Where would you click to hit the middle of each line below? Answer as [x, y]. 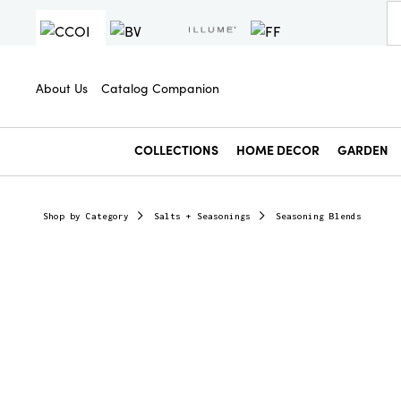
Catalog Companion [160, 87]
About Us [62, 87]
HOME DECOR [278, 149]
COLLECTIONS [176, 149]
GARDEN [363, 149]
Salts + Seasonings [202, 216]
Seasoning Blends [319, 216]
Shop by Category [86, 216]
